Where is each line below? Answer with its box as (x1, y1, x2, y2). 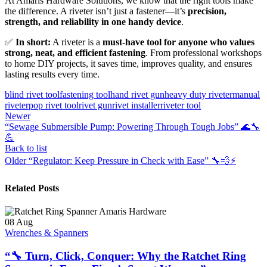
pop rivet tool (29, 100, 79, 111)
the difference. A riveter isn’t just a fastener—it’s (5, 6, 188, 17)
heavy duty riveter (164, 89, 232, 100)
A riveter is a (51, 37, 103, 48)
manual (232, 89, 260, 100)
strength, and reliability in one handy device (5, 17, 181, 27)
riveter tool (160, 100, 201, 111)
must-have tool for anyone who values (103, 37, 254, 48)
